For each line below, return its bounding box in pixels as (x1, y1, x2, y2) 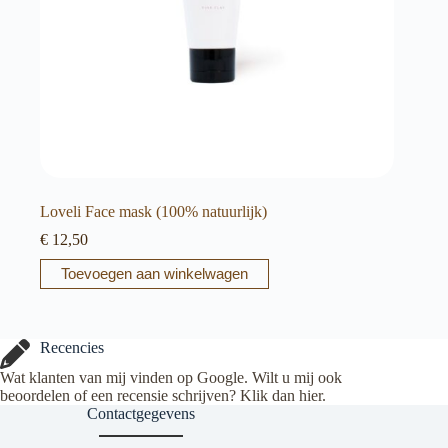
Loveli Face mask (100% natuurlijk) (40, 202, 267, 220)
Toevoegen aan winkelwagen (61, 265, 248, 283)
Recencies (40, 339, 104, 356)
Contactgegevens (87, 405, 195, 422)
